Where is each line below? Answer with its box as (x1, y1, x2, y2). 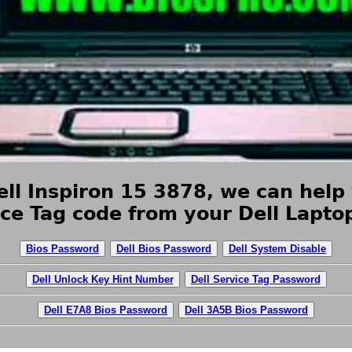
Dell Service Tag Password (190, 273, 321, 285)
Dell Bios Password (116, 242, 211, 255)
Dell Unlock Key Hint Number (31, 273, 174, 285)
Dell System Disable (229, 242, 326, 255)
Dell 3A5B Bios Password (185, 303, 308, 316)
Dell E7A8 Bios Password (44, 303, 167, 316)
